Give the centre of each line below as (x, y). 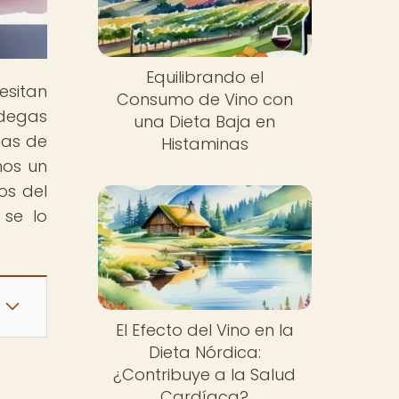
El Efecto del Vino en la (204, 330)
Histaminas (204, 144)
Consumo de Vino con (204, 100)
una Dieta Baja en (205, 122)
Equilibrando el (204, 77)
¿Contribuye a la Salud (205, 374)
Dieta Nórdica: (204, 352)
